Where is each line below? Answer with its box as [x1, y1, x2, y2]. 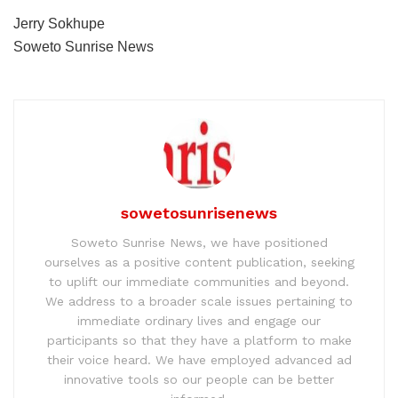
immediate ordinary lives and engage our [77, 314, 321, 329]
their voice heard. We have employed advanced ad [46, 353, 352, 368]
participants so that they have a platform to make [46, 333, 352, 348]
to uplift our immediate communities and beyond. [49, 275, 349, 290]
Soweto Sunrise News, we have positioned [70, 235, 328, 251]
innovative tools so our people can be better [64, 372, 334, 387]
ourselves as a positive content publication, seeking [44, 255, 354, 270]
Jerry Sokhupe [13, 16, 105, 32]
